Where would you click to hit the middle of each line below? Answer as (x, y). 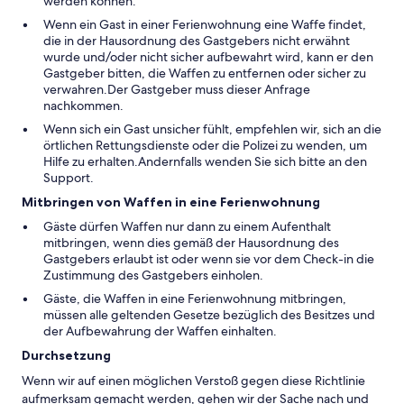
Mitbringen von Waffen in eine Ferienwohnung (171, 202)
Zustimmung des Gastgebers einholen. (153, 275)
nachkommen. (83, 106)
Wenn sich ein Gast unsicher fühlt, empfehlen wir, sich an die (212, 129)
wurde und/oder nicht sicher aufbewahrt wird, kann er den (208, 57)
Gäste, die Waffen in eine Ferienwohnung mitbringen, (195, 298)
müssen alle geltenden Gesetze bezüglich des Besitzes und (209, 315)
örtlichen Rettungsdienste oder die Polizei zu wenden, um (205, 145)
